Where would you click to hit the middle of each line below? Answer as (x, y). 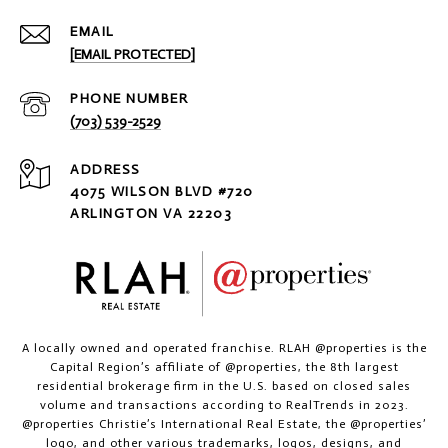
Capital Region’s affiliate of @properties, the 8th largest (224, 366)
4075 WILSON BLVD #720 (162, 191)
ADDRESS (105, 169)
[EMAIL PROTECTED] (132, 54)
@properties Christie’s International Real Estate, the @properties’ (224, 423)
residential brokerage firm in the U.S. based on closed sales (224, 385)
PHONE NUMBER (129, 98)
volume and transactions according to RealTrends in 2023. (224, 404)
